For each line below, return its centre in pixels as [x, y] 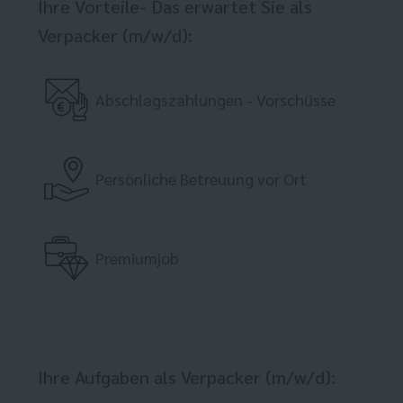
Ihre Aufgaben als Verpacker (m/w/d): [187, 377]
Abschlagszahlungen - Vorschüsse [215, 100]
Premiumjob [137, 258]
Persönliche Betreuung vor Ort [201, 179]
